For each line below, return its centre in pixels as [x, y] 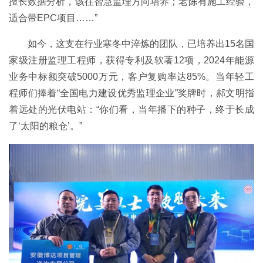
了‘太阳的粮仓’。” [45, 126]
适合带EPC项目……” [53, 18]
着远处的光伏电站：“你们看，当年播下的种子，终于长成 [131, 109]
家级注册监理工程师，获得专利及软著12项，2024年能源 [131, 60]
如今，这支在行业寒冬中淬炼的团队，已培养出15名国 [141, 43]
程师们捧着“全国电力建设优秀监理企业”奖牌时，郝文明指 [131, 93]
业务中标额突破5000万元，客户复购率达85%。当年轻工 [131, 76]
